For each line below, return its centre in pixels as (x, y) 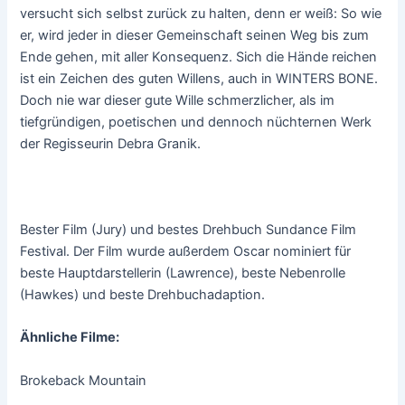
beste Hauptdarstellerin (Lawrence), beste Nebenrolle (183, 273)
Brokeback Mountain (84, 380)
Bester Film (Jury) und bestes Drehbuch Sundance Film (188, 229)
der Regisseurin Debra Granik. (111, 144)
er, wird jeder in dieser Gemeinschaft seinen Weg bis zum (195, 36)
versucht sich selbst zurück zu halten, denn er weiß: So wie (201, 14)
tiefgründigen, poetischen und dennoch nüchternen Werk (196, 122)
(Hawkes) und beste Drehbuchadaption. (143, 294)
